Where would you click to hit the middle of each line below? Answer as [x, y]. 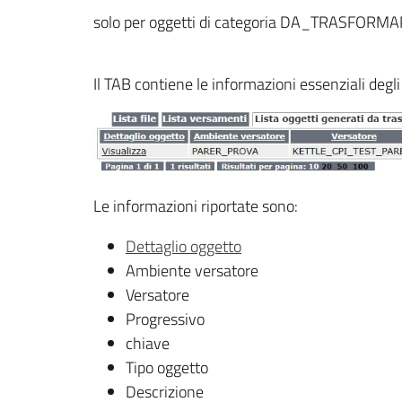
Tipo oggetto [167, 367]
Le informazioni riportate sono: [196, 205]
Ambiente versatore [192, 270]
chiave [148, 343]
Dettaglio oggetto [184, 246]
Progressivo [165, 319]
